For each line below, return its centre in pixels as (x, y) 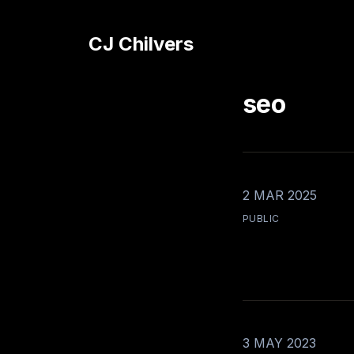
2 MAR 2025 (279, 195)
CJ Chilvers (141, 44)
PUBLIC (261, 218)
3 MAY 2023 (279, 343)
